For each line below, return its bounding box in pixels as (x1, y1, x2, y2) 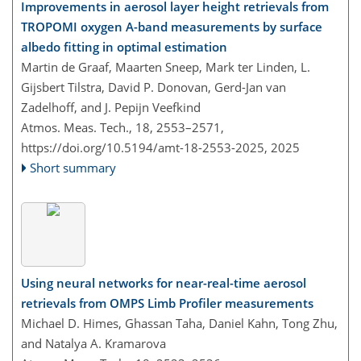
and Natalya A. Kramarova (21, 334, 166, 351)
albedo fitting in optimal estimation (21, 39, 227, 56)
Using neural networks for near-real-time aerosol (21, 274, 306, 291)
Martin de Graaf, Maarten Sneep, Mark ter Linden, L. (21, 59, 310, 76)
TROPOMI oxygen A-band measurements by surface (21, 19, 322, 35)
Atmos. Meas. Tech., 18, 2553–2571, (21, 119, 224, 136)
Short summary (30, 160, 117, 176)
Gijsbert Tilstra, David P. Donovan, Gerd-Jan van (21, 79, 286, 96)
